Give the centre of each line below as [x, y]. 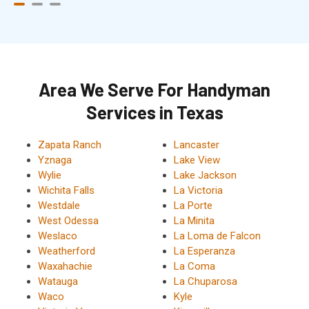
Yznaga [55, 160]
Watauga [58, 281]
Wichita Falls [66, 190]
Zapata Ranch [70, 144]
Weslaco [58, 236]
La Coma [194, 266]
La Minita [194, 220]
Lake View [197, 160]
